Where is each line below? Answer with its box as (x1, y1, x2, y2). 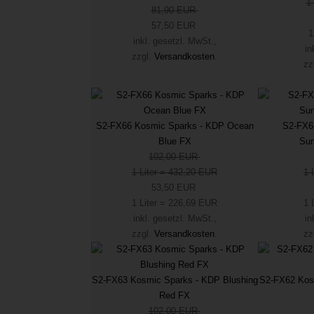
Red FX (159, 290, 190, 301)
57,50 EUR (151, 20, 198, 31)
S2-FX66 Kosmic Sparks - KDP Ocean (95, 121, 254, 131)
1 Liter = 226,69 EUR (132, 198, 217, 208)
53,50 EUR (151, 182, 198, 193)
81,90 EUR (151, 5, 198, 15)
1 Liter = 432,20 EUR (132, 167, 217, 177)
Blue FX (158, 136, 191, 146)
